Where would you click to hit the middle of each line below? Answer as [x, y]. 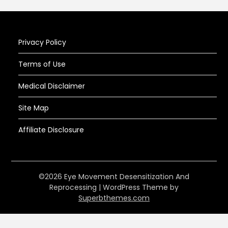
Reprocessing [74, 187]
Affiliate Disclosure [51, 130]
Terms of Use [42, 64]
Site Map [34, 108]
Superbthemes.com [114, 198]
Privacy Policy [42, 42]
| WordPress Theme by [139, 187]
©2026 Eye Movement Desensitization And [114, 176]
